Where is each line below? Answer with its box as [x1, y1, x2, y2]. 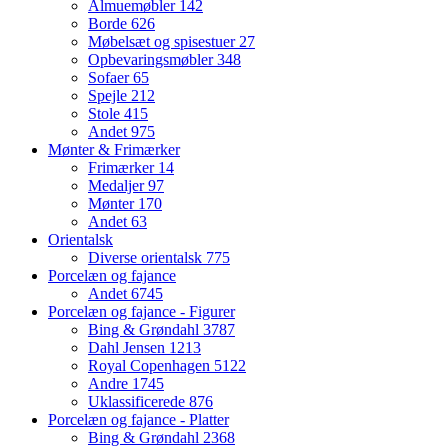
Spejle [88, 87, 131, 105]
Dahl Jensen [88, 339, 169, 357]
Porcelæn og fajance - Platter [48, 411, 229, 429]
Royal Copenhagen [88, 357, 214, 375]
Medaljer [88, 177, 148, 195]
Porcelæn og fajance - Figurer [48, 303, 235, 321]
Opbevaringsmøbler [88, 51, 217, 69]
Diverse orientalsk [88, 249, 206, 267]
